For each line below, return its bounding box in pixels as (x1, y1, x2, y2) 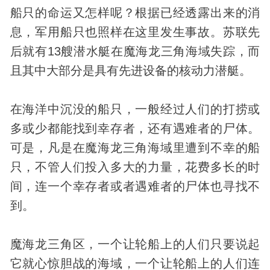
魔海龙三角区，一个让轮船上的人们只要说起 (10, 237, 260, 251)
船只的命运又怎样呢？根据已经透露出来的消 (10, 5, 260, 19)
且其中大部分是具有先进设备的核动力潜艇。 (10, 63, 251, 77)
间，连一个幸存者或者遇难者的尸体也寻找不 (10, 179, 260, 193)
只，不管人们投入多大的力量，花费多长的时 (10, 160, 260, 174)
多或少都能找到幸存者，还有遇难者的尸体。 (10, 121, 260, 135)
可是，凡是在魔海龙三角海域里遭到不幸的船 (10, 140, 260, 154)
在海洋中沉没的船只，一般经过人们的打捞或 (10, 102, 260, 116)
